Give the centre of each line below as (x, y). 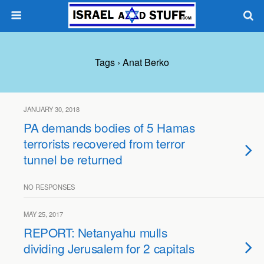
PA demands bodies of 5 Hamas (109, 127)
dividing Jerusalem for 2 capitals (109, 248)
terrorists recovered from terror (104, 143)
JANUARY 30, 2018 (52, 109)
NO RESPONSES (49, 187)
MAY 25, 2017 (43, 214)
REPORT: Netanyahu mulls (95, 232)
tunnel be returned (73, 159)
